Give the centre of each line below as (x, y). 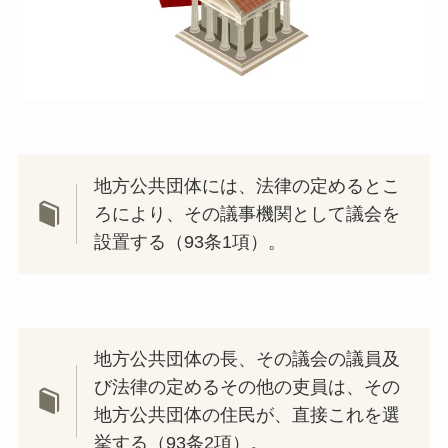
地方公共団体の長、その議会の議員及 (247, 359)
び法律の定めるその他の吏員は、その (247, 387)
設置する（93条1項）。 (190, 241)
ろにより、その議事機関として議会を (247, 213)
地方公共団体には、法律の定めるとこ (247, 185)
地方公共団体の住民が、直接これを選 (247, 415)
